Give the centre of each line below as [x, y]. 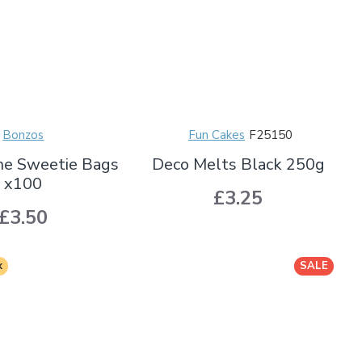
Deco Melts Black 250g [238, 164]
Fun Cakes [216, 135]
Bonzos [23, 135]
